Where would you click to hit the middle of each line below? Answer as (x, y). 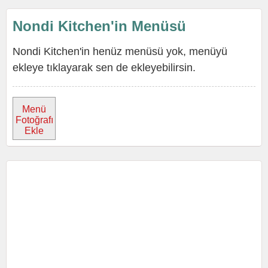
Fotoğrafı (34, 120)
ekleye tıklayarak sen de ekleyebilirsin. (104, 68)
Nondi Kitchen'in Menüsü (99, 26)
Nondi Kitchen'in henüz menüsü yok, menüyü (120, 51)
